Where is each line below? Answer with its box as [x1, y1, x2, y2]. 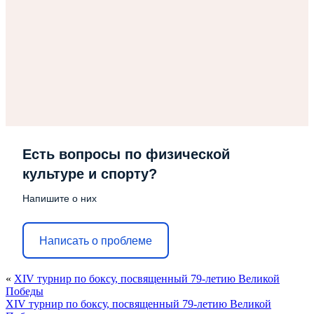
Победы [6, 285, 43, 297]
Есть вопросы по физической [22, 146, 230, 162]
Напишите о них [22, 193, 97, 204]
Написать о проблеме [39, 234, 152, 247]
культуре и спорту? [22, 166, 157, 182]
